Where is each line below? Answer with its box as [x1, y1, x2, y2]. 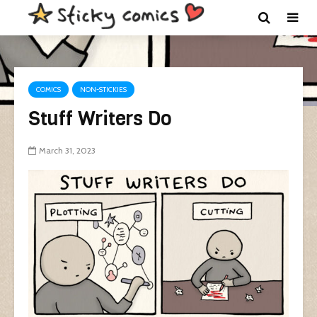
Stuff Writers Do [28, 105, 172, 132]
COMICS [36, 85, 61, 94]
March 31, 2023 [39, 145, 96, 156]
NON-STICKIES [80, 85, 127, 94]
